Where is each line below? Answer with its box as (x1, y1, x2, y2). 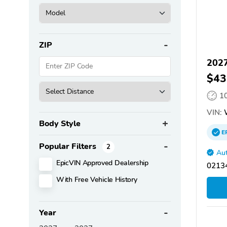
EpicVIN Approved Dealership (56, 157, 148, 168)
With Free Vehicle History (56, 174, 137, 184)
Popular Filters (39, 140, 98, 152)
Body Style (39, 118, 81, 129)
